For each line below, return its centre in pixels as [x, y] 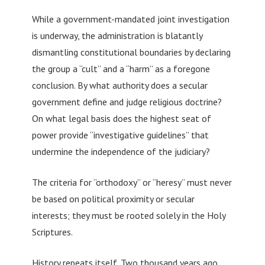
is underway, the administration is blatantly [117, 35]
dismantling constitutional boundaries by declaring [131, 52]
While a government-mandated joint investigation [130, 19]
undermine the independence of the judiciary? [121, 151]
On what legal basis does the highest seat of [121, 118]
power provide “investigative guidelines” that [120, 135]
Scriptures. [52, 232]
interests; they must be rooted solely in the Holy [128, 215]
